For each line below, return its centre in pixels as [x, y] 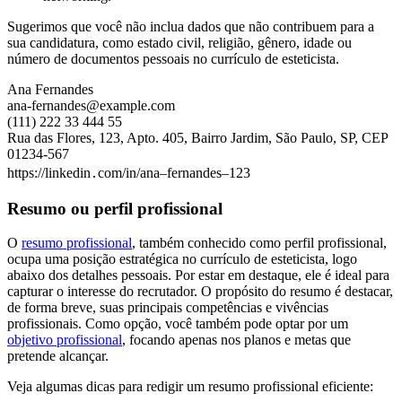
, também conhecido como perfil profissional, [259, 243]
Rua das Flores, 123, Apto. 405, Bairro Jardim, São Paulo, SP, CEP [197, 137]
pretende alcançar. [58, 356]
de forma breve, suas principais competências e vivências [168, 308]
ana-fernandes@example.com [91, 105]
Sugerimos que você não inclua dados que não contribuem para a [191, 26]
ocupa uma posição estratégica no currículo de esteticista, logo [182, 259]
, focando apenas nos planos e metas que [236, 340]
